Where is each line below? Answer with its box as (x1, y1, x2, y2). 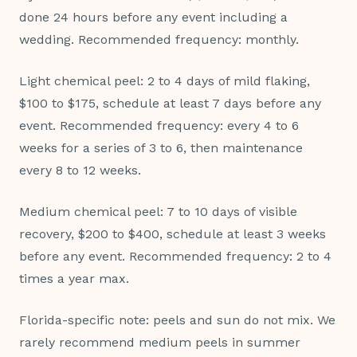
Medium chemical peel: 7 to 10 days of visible (19, 204, 297, 220)
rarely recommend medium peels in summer (19, 335, 300, 351)
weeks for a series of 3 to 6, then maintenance (19, 140, 303, 156)
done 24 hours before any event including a (19, 10, 288, 25)
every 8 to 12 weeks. (19, 163, 141, 178)
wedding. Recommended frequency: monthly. (19, 32, 299, 48)
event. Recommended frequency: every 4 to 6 (19, 118, 299, 134)
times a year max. (19, 271, 129, 287)
